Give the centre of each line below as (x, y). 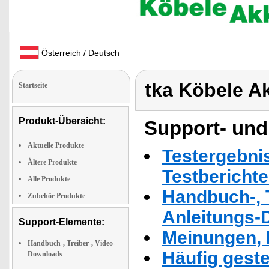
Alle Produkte (49, 179)
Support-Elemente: (62, 222)
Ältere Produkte (52, 162)
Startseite (33, 85)
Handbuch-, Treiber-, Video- (71, 243)
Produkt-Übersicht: (62, 121)
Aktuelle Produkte (56, 145)
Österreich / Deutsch (79, 53)
